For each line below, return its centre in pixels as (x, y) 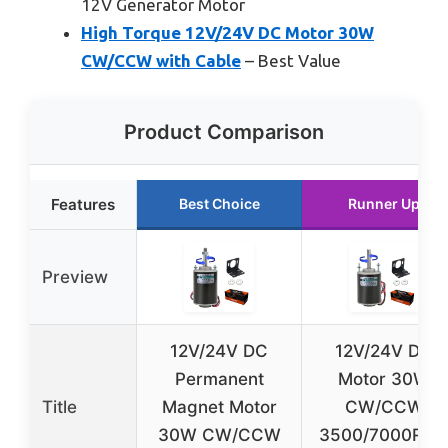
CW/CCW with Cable (161, 60)
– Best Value (291, 60)
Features (83, 204)
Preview (75, 277)
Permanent (219, 379)
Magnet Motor (219, 407)
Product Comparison (224, 132)
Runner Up (384, 203)
